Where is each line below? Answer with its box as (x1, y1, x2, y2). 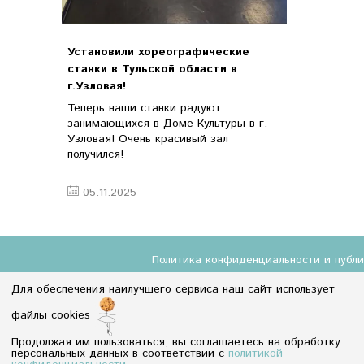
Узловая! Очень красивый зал (67, 131, 228, 148)
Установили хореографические (67, 44, 249, 61)
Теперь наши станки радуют (67, 100, 221, 117)
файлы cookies (11, 307, 94, 324)
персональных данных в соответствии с (11, 345, 228, 362)
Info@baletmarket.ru (76, 342, 184, 358)
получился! (67, 146, 123, 163)
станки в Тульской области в (67, 61, 237, 78)
